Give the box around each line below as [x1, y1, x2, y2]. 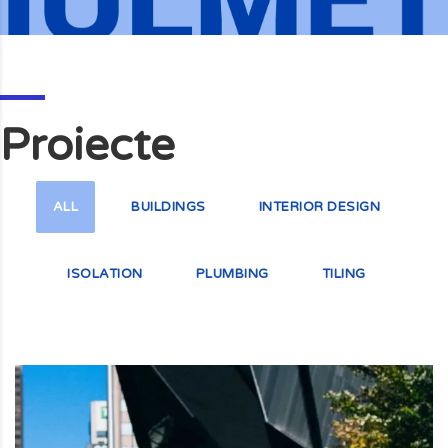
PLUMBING [195, 265, 269, 282]
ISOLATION [67, 265, 143, 282]
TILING [321, 265, 366, 282]
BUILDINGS [131, 198, 206, 215]
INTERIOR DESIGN [258, 198, 381, 215]
